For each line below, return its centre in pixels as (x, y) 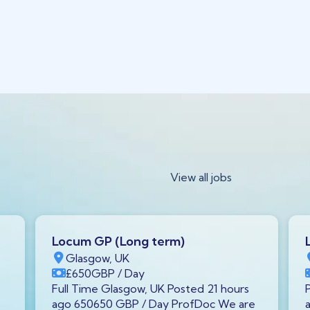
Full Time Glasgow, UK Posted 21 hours (150, 288)
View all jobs (201, 177)
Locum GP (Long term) (118, 241)
